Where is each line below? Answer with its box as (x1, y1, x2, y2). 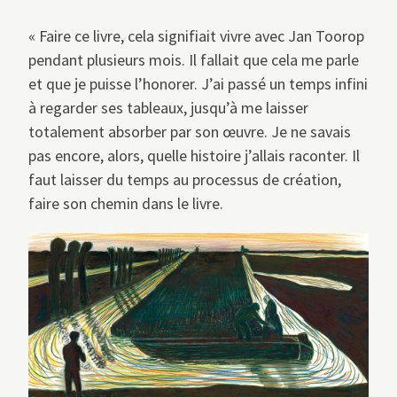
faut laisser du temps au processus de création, (28, 169, 341, 191)
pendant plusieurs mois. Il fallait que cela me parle (28, 50, 359, 71)
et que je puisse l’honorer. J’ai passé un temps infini (28, 74, 368, 95)
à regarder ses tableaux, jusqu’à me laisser (28, 97, 308, 119)
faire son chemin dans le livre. (28, 193, 223, 214)
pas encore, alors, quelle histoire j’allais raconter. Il (28, 145, 360, 167)
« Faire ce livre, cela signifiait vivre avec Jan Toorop (28, 26, 364, 47)
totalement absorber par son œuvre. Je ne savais (28, 121, 351, 143)
